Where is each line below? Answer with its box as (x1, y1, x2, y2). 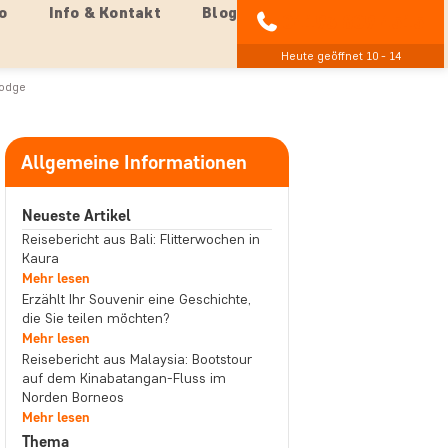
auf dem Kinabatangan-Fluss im (21, 370, 226, 387)
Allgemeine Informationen (20, 150, 247, 174)
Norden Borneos (21, 389, 124, 406)
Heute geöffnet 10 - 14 (280, 48, 401, 63)
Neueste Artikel (21, 206, 131, 225)
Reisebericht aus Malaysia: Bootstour (21, 351, 252, 368)
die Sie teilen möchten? (21, 310, 170, 327)
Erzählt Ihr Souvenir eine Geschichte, (21, 291, 251, 308)
